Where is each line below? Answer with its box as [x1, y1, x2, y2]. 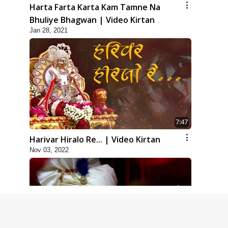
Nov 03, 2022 [30, 146, 69, 154]
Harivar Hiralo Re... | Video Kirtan [30, 134, 160, 146]
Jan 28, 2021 [30, 26, 68, 34]
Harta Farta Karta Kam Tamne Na [30, 2, 160, 13]
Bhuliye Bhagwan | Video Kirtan [30, 14, 155, 25]
